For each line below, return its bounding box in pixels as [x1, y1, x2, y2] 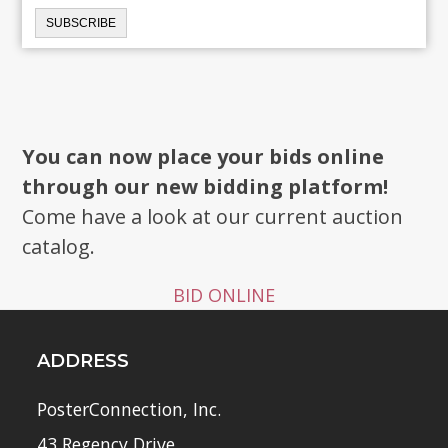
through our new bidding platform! [22, 172, 389, 200]
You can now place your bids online [22, 142, 385, 170]
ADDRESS [37, 349, 130, 372]
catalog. [22, 232, 96, 260]
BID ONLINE [173, 282, 275, 307]
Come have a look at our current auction [22, 202, 404, 230]
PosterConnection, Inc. [37, 396, 222, 421]
